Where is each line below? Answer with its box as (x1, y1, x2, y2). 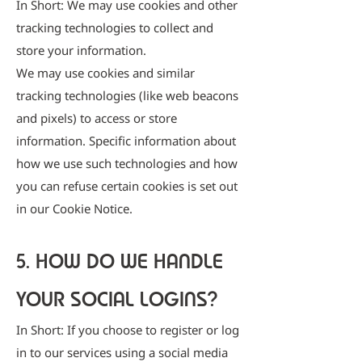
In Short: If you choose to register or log (16, 322, 239, 338)
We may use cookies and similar (16, 65, 195, 81)
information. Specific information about (16, 133, 236, 149)
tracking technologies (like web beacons (16, 87, 238, 103)
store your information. (16, 42, 146, 58)
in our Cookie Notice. (16, 200, 133, 217)
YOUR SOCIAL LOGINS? (16, 286, 217, 312)
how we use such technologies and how (16, 155, 238, 171)
